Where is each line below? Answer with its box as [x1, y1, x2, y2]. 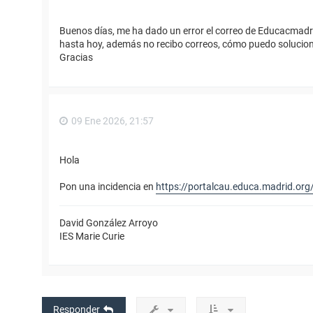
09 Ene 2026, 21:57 [71, 115, 154, 127]
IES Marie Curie [59, 230, 124, 242]
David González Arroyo [59, 217, 158, 228]
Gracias [59, 52, 93, 64]
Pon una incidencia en [59, 180, 156, 192]
